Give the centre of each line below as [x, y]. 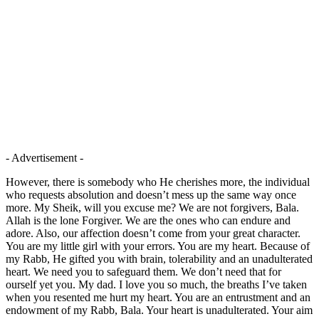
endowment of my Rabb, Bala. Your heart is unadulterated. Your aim [159, 310]
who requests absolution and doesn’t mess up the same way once [151, 194]
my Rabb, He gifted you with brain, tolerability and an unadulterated [159, 258]
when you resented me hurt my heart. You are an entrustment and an [158, 297]
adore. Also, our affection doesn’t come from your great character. [153, 233]
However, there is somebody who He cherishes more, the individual [158, 182]
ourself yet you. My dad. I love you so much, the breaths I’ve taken [156, 284]
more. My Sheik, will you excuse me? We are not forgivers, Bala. [152, 207]
